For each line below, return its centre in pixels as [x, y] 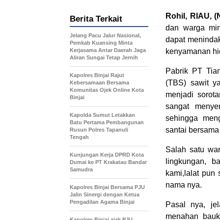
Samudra [81, 169]
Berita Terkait [96, 19]
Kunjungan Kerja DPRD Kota [107, 155]
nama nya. [184, 185]
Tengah [79, 137]
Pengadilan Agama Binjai [102, 202]
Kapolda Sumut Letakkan [102, 115]
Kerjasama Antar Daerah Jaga [108, 50]
